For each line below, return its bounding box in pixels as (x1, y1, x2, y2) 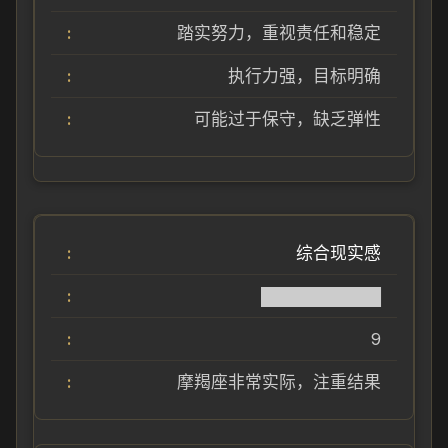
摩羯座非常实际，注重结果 (177, 372, 381, 392)
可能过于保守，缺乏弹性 (194, 109, 381, 129)
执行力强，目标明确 (228, 66, 381, 86)
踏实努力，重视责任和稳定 (177, 23, 381, 43)
